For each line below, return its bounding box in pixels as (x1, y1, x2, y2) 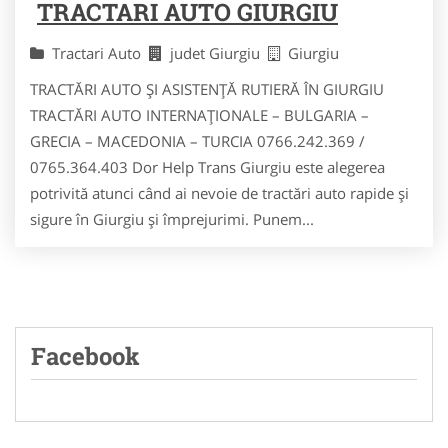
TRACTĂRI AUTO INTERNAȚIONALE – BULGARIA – (30, 104, 369, 125)
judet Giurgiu (170, 42, 268, 63)
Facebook (31, 339, 140, 372)
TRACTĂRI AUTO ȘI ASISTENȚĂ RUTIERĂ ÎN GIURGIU (30, 78, 384, 99)
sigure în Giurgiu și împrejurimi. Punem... (30, 208, 314, 229)
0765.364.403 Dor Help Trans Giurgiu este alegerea (30, 156, 385, 177)
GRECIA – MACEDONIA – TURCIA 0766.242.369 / (30, 130, 365, 151)
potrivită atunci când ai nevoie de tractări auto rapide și (30, 182, 409, 203)
